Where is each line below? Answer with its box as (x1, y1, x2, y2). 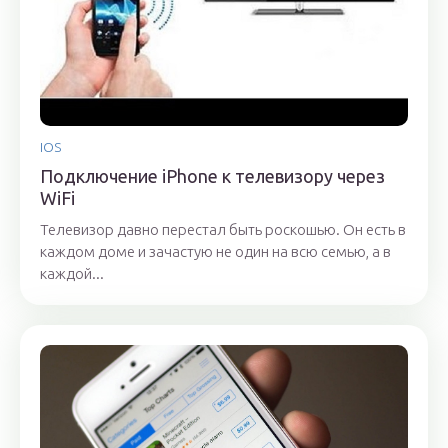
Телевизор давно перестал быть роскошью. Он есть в (40, 221, 406, 239)
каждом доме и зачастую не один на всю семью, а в (40, 243, 391, 261)
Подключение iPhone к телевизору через (40, 166, 385, 187)
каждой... (40, 265, 104, 283)
